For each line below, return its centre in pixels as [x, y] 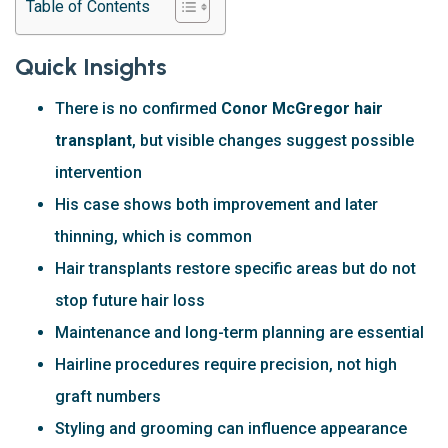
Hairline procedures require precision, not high [226, 364]
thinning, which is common [153, 236]
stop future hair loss [130, 300]
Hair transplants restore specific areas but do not [235, 268]
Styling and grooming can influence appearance [231, 428]
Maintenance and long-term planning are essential [239, 332]
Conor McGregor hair [302, 108]
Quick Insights [91, 66]
